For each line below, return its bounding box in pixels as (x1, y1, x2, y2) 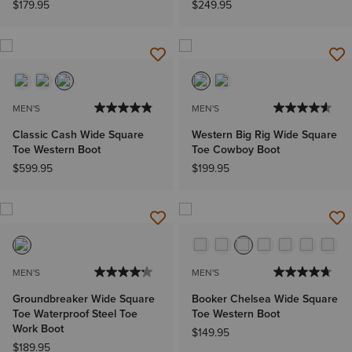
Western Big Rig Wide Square (192, 126, 337, 144)
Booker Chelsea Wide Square (192, 290, 338, 307)
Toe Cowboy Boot (192, 141, 280, 159)
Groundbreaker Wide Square (13, 290, 155, 307)
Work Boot (13, 320, 64, 337)
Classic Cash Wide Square (13, 126, 144, 144)
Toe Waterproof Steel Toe (13, 305, 137, 322)
